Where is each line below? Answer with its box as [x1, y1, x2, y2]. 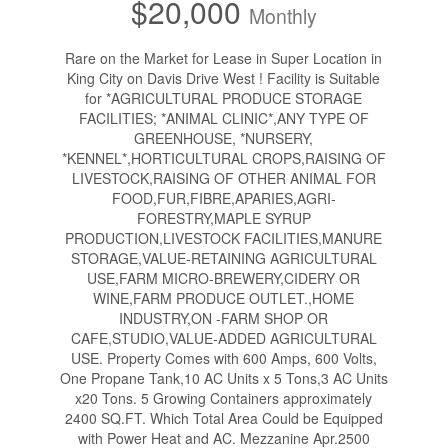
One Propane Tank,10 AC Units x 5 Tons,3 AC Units [59, 367, 388, 388]
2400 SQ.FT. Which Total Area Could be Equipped [64, 407, 383, 428]
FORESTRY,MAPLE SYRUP [136, 207, 311, 228]
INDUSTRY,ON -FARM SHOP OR [119, 307, 329, 328]
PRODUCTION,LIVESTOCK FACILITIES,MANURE [65, 227, 383, 248]
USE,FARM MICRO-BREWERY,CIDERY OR [87, 267, 361, 288]
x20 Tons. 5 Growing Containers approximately [75, 387, 373, 408]
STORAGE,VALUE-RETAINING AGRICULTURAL [70, 247, 377, 268]
